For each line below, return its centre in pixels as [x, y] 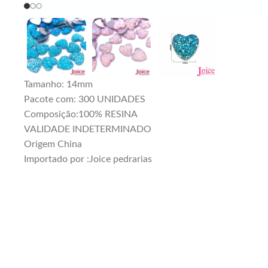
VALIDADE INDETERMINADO [88, 130]
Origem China [53, 144]
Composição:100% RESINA [81, 115]
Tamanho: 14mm [58, 85]
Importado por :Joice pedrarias [88, 159]
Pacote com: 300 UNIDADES [85, 100]
